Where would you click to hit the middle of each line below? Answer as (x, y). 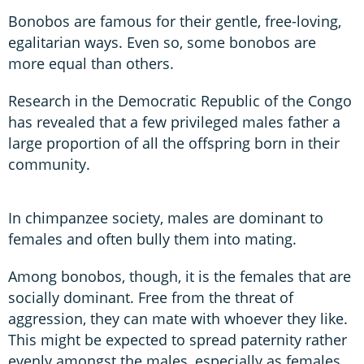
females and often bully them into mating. (152, 238)
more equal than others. (91, 63)
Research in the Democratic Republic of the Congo (180, 100)
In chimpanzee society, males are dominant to (166, 217)
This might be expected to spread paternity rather (178, 339)
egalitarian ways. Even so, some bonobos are (162, 42)
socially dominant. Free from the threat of (151, 297)
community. (49, 164)
